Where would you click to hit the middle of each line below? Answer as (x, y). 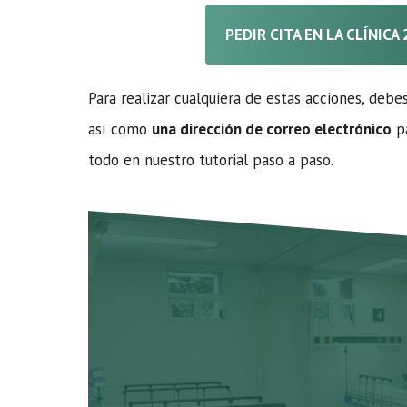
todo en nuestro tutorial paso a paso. (211, 160)
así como (120, 129)
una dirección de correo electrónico (272, 129)
